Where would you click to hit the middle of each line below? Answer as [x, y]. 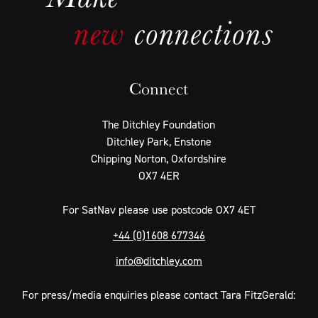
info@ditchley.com [159, 261]
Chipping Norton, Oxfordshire [159, 159]
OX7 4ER [159, 176]
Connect [159, 89]
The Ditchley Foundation [159, 125]
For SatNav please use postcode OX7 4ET [159, 210]
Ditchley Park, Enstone [159, 142]
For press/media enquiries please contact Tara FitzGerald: [159, 295]
